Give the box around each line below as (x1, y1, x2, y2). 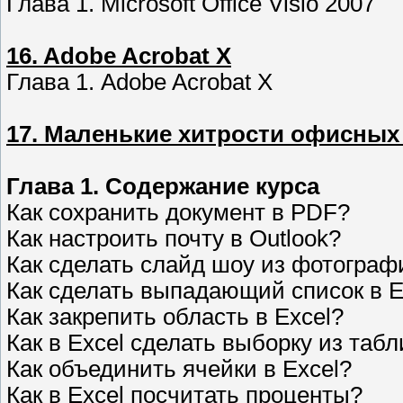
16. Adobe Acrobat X (6, 43, 231, 69)
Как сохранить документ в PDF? (6, 200, 350, 226)
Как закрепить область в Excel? (6, 304, 344, 330)
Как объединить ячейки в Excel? (6, 356, 352, 382)
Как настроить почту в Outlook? (6, 226, 341, 252)
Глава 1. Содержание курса (6, 174, 319, 200)
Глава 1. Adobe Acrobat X (6, 69, 273, 95)
